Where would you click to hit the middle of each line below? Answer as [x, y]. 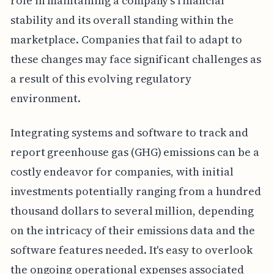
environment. [46, 98]
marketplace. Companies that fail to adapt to [126, 39]
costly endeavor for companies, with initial [122, 171]
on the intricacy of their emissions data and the [132, 230]
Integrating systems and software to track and [129, 132]
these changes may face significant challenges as [135, 59]
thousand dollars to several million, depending [132, 210]
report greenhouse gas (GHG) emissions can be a [135, 152]
